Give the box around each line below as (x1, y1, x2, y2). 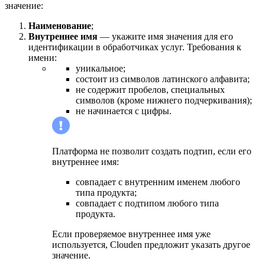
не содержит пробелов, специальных (76, 85, 225, 95)
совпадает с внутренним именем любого (76, 177, 240, 188)
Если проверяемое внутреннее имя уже (52, 229, 211, 240)
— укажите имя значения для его (98, 31, 233, 42)
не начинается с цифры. (76, 106, 172, 117)
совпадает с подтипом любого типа (76, 198, 219, 209)
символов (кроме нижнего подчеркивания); (76, 95, 252, 106)
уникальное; (76, 63, 125, 74)
